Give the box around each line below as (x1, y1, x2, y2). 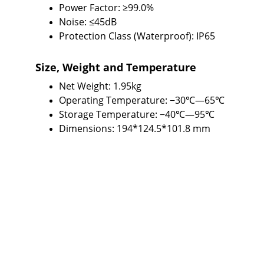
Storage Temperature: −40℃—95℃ (59, 108, 214, 121)
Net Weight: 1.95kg (59, 80, 141, 93)
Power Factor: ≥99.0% (59, 1, 154, 14)
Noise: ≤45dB (59, 15, 117, 28)
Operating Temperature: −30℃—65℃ (59, 94, 225, 107)
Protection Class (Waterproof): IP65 (59, 29, 215, 42)
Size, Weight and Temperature (35, 60, 196, 74)
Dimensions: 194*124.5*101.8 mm (59, 122, 210, 135)
